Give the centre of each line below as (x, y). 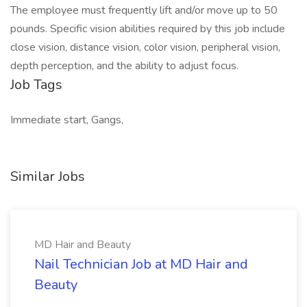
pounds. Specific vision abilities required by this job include (148, 29)
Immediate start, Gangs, (67, 120)
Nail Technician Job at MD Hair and (141, 264)
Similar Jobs (48, 176)
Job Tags (36, 85)
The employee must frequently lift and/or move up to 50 (144, 10)
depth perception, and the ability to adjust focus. (124, 66)
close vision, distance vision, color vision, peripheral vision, (145, 47)
